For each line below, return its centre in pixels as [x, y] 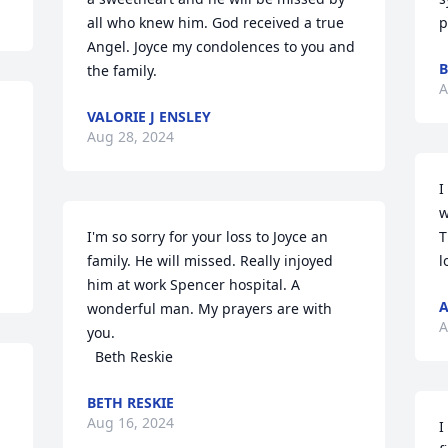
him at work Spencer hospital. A [194, 284]
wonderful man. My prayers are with [210, 308]
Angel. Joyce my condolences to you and [221, 46]
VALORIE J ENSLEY [149, 116]
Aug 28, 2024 [131, 136]
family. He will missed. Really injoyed [210, 260]
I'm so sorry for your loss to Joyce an [208, 236]
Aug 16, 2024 [131, 422]
